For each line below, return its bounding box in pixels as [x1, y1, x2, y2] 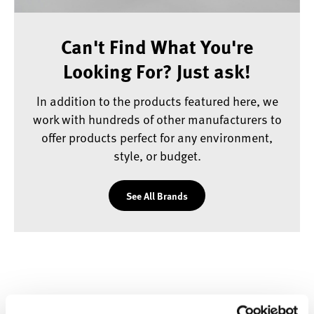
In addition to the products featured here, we [36, 90, 278, 110]
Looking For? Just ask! [63, 55, 251, 85]
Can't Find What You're [61, 31, 253, 60]
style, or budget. [113, 145, 201, 165]
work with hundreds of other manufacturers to [32, 109, 282, 128]
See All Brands [126, 188, 188, 203]
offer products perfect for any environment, [41, 127, 273, 146]
